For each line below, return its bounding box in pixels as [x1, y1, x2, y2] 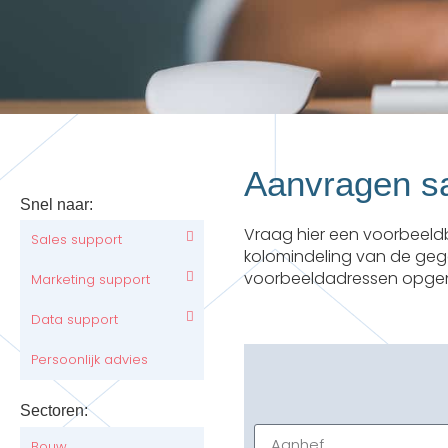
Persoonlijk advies [31, 350, 148, 370]
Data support [31, 310, 118, 330]
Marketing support [31, 270, 150, 290]
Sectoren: [20, 402, 88, 420]
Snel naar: [20, 196, 93, 213]
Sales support [31, 230, 122, 250]
